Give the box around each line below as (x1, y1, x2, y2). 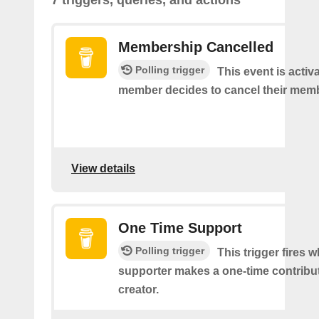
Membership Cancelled (118, 39, 273, 55)
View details (71, 162, 135, 174)
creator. (118, 283, 159, 296)
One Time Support (118, 220, 242, 236)
